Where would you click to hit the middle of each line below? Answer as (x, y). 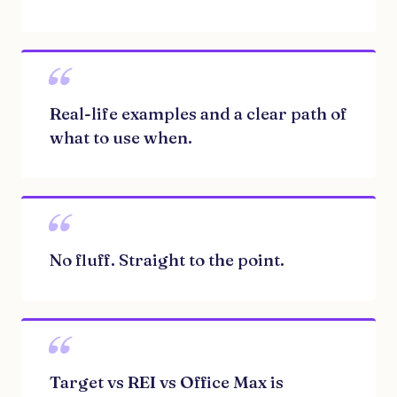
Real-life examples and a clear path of (198, 113)
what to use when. (121, 137)
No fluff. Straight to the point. (167, 260)
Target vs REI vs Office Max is (167, 382)
